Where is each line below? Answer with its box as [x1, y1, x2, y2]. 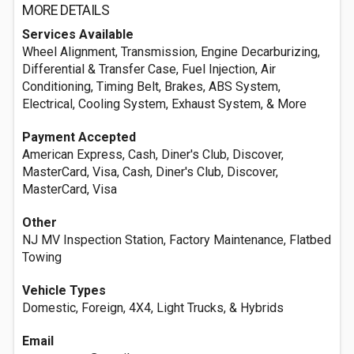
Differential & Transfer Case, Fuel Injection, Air [22, 62, 276, 77]
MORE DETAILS [22, 2, 110, 18]
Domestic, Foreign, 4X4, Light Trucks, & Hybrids [22, 300, 284, 315]
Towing [22, 250, 62, 265]
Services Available [22, 27, 134, 42]
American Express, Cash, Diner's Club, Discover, [22, 147, 284, 162]
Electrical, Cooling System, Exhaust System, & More [22, 96, 307, 111]
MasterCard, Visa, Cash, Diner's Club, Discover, [22, 164, 278, 179]
